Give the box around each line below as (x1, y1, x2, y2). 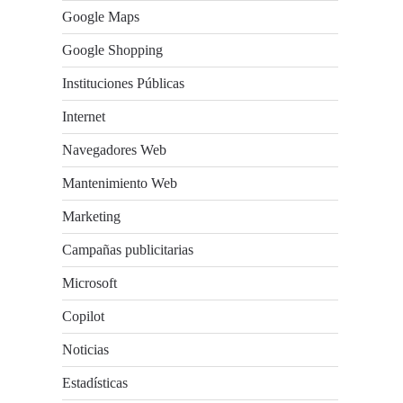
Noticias (62, 342, 110, 357)
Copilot (62, 309, 105, 324)
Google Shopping (62, 42, 164, 58)
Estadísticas (62, 375, 129, 390)
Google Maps (62, 9, 140, 24)
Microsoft (62, 275, 118, 291)
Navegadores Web (62, 142, 167, 157)
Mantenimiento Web (62, 175, 178, 191)
